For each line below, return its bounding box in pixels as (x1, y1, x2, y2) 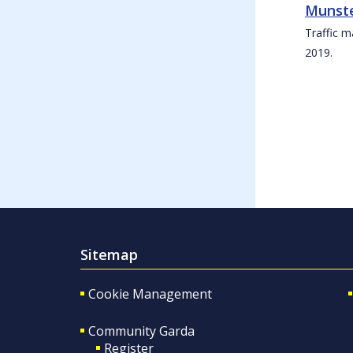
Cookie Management (88, 285, 212, 303)
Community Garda (88, 322, 195, 340)
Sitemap (80, 245, 138, 265)
